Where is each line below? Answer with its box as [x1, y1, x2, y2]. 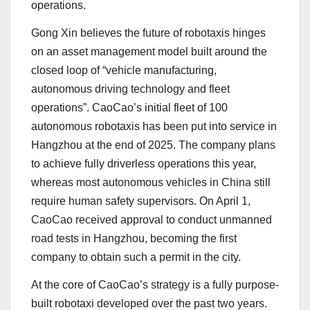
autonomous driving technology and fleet [31, 83, 230, 95]
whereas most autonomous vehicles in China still [31, 176, 271, 189]
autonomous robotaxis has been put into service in [31, 120, 277, 133]
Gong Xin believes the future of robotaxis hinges [31, 27, 266, 39]
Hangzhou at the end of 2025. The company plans [31, 139, 275, 152]
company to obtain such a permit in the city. [31, 251, 241, 264]
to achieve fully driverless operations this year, [31, 158, 256, 170]
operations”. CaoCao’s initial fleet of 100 [31, 102, 228, 114]
